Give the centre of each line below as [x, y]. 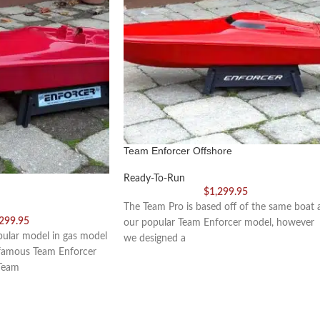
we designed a [155, 238]
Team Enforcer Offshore [178, 150]
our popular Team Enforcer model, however [219, 222]
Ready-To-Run [154, 178]
